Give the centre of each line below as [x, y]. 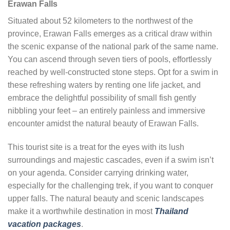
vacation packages [44, 224]
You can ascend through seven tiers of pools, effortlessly [110, 60]
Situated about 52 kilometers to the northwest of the [100, 21]
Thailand [171, 212]
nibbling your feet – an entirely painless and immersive [107, 111]
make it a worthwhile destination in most [81, 212]
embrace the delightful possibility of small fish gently [102, 98]
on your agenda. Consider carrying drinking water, [98, 173]
